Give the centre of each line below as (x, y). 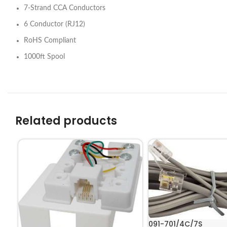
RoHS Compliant (50, 41)
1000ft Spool (44, 57)
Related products (66, 121)
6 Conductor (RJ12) (54, 24)
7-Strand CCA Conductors (65, 8)
